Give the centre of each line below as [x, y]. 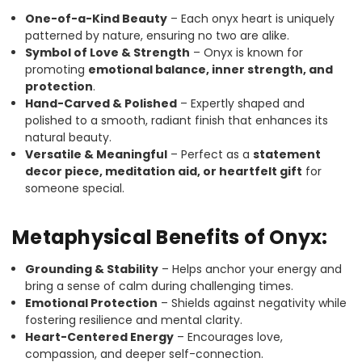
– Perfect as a [210, 154]
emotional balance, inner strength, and [211, 69]
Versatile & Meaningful [97, 154]
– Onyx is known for [247, 52]
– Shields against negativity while [253, 303]
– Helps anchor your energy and [250, 269]
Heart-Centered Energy [100, 337]
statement [287, 154]
